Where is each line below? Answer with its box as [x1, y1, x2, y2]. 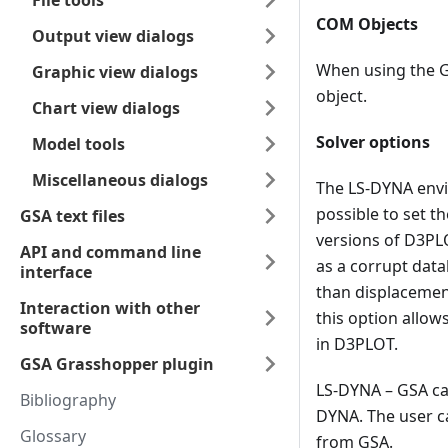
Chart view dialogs [32, 97, 180, 119]
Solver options [316, 131, 430, 154]
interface [20, 261, 92, 283]
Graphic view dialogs [32, 61, 198, 83]
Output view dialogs [32, 25, 194, 47]
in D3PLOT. [316, 333, 398, 356]
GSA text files [20, 205, 125, 227]
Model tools [32, 133, 125, 155]
